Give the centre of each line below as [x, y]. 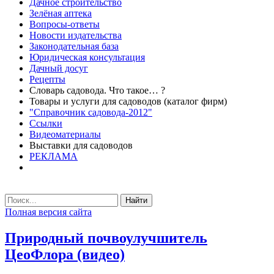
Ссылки [46, 123]
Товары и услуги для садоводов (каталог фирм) [128, 101]
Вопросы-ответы [65, 24]
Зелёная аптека [61, 13]
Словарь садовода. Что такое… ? [97, 90]
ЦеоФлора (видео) [65, 254]
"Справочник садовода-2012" [91, 112]
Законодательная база [74, 46]
